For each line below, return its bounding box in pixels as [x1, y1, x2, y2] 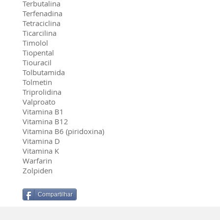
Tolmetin [23, 77, 52, 87]
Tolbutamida [23, 67, 65, 77]
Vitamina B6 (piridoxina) [23, 126, 104, 136]
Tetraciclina [23, 18, 60, 28]
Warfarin [23, 156, 52, 165]
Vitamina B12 [23, 116, 68, 126]
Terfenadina [23, 8, 62, 18]
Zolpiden [23, 165, 53, 175]
